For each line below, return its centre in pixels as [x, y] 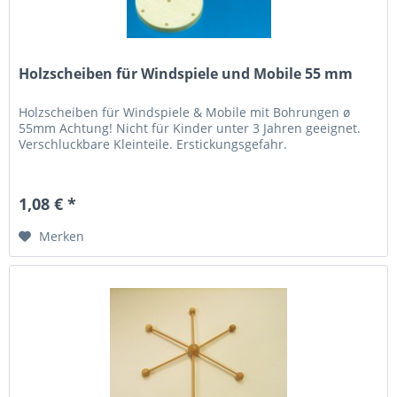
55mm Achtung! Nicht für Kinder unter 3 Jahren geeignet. [190, 128]
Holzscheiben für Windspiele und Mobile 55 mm [186, 74]
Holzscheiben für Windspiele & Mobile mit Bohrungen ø [185, 113]
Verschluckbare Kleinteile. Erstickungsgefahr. [153, 144]
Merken [62, 237]
